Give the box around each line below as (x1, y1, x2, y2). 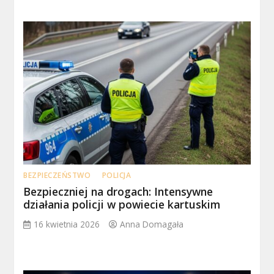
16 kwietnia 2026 (34, 218, 100, 230)
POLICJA (102, 169, 131, 180)
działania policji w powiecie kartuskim (23, 196, 221, 212)
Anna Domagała (120, 218, 184, 230)
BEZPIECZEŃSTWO (23, 169, 91, 180)
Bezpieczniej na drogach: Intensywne (23, 183, 213, 199)
